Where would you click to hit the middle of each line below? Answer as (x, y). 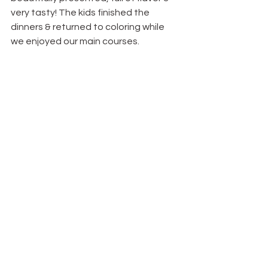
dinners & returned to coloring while (89, 27)
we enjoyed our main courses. (75, 42)
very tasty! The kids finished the (81, 13)
